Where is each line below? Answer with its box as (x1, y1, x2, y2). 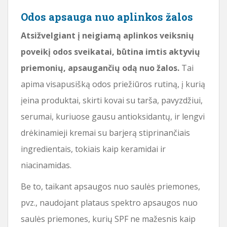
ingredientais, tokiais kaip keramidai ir (21, 143, 166, 155)
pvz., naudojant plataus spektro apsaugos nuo (21, 197, 198, 208)
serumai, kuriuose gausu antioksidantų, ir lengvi (21, 110, 205, 122)
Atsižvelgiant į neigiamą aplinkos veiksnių (21, 29, 194, 41)
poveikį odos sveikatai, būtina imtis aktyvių (21, 46, 200, 57)
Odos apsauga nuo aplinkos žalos (21, 10, 193, 23)
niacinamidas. (21, 159, 71, 171)
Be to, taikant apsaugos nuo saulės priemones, (21, 180, 200, 192)
